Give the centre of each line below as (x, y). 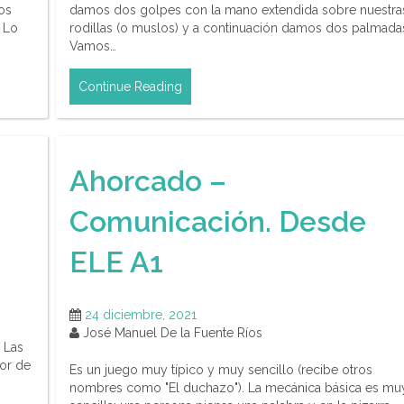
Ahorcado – (148, 180)
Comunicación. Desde (218, 221)
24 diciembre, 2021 (141, 315)
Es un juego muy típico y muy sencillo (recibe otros (221, 370)
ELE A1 (116, 262)
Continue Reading (130, 87)
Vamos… (93, 46)
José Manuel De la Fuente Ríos (171, 333)
